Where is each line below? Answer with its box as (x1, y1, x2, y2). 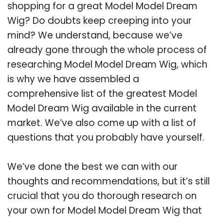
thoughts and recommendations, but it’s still (7, 174, 210, 188)
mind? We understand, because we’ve (7, 28, 182, 42)
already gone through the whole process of (7, 43, 207, 56)
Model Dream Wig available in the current (7, 101, 197, 115)
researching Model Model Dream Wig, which (7, 57, 207, 71)
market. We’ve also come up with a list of (7, 116, 196, 129)
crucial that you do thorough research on (7, 189, 197, 202)
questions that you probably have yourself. (7, 130, 204, 144)
